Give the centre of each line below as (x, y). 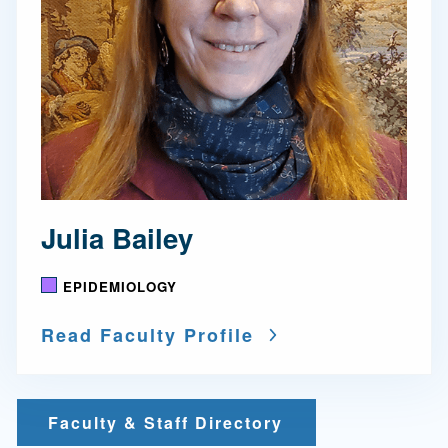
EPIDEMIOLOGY (120, 286)
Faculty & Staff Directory (165, 422)
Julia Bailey (117, 237)
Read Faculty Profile (147, 334)
